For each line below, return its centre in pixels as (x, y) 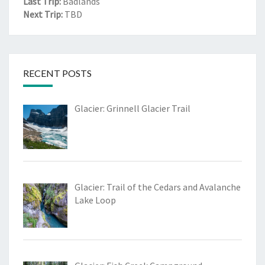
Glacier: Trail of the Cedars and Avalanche (158, 187)
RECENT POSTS (57, 73)
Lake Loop (95, 200)
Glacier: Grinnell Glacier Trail (132, 109)
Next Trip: (43, 14)
